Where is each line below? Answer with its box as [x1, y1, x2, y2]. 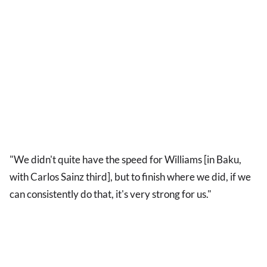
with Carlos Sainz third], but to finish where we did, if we [10, 170, 251, 184]
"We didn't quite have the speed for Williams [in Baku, [10, 153, 241, 166]
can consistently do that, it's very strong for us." [10, 188, 212, 201]
